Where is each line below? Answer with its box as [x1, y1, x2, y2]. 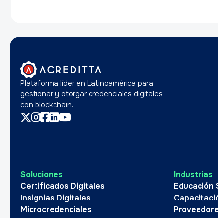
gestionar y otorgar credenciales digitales [20, 89, 163, 99]
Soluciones [20, 169, 63, 180]
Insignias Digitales [20, 193, 91, 203]
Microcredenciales [20, 204, 91, 215]
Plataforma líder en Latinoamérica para [20, 78, 153, 88]
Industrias [174, 169, 213, 180]
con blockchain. [20, 100, 73, 109]
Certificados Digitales [20, 181, 105, 191]
